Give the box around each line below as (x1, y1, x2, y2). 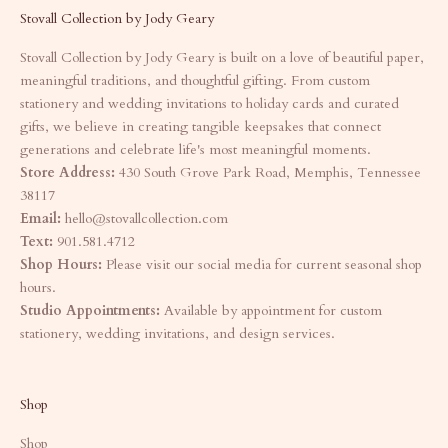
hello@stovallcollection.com (65, 208, 228, 228)
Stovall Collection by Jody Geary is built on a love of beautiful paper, (20, 47, 424, 67)
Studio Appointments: (20, 300, 160, 320)
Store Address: (20, 162, 115, 182)
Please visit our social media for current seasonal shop (102, 254, 422, 274)
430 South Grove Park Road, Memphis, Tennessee (115, 162, 421, 182)
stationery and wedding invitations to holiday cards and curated (20, 93, 399, 113)
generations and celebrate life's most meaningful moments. (20, 139, 371, 159)
